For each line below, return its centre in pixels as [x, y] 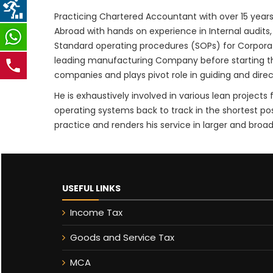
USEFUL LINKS [91, 188]
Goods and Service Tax [122, 237]
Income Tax [96, 212]
